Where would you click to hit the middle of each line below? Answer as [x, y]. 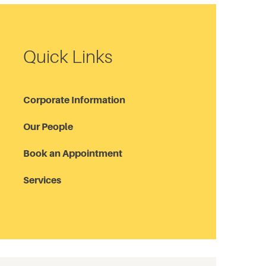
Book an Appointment [73, 153]
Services [42, 180]
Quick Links [68, 56]
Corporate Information [74, 100]
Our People [48, 126]
